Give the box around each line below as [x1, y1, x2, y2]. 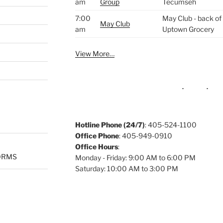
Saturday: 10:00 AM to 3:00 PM [75, 164, 178, 173]
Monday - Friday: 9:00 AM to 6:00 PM [75, 153, 196, 162]
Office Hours [75, 142, 118, 151]
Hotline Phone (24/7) [75, 120, 145, 129]
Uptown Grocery [162, 25, 214, 34]
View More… [75, 49, 114, 58]
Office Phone [75, 131, 119, 140]
